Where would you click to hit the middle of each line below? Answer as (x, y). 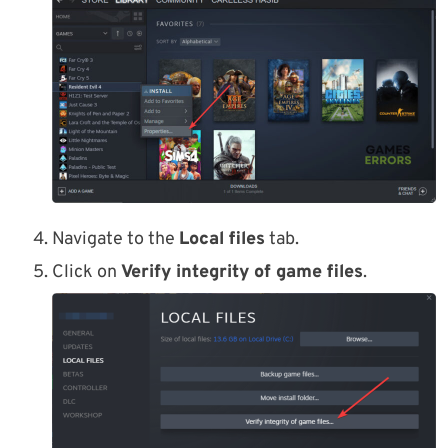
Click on (86, 273)
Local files (222, 240)
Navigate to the (115, 240)
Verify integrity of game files (242, 273)
